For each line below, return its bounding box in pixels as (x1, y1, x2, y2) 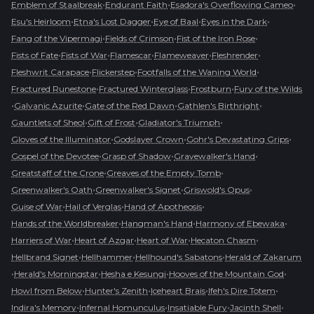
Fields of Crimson (105, 33, 174, 43)
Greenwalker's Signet (95, 184, 181, 195)
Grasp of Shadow (102, 151, 171, 161)
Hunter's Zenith (85, 285, 148, 296)
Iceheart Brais (151, 285, 205, 296)
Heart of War (137, 235, 188, 245)
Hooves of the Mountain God (169, 268, 284, 279)
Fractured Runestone (11, 83, 96, 94)
